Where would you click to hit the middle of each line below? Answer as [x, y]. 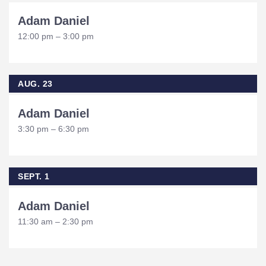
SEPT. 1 [34, 176]
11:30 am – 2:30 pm [56, 221]
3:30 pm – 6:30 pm [53, 129]
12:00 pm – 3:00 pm [56, 36]
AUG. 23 [35, 84]
